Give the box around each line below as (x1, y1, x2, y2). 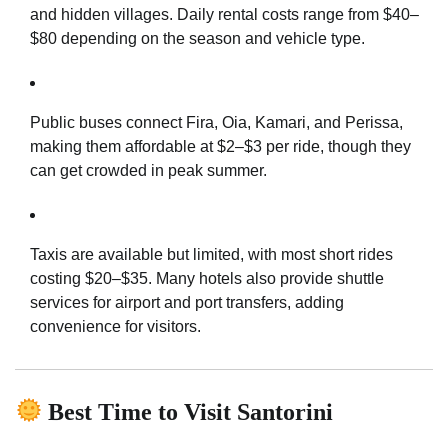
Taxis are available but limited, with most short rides (30, 245, 393, 263)
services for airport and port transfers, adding (30, 293, 344, 311)
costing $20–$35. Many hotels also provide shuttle (30, 269, 384, 287)
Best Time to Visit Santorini (42, 398, 334, 425)
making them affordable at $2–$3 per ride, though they (30, 137, 411, 155)
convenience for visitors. (30, 317, 201, 335)
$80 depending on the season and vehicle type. (30, 29, 365, 47)
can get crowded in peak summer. (30, 161, 267, 179)
